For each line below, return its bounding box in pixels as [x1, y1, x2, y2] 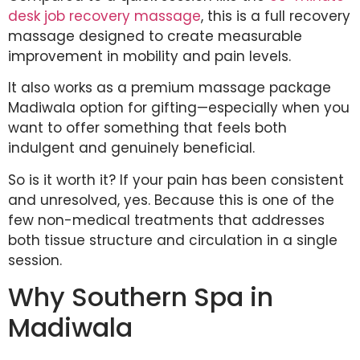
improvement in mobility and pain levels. [8, 47, 291, 67]
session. [8, 250, 62, 270]
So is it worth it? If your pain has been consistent [8, 170, 344, 190]
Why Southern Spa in [8, 279, 273, 316]
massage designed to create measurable [8, 27, 302, 47]
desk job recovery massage [8, 6, 201, 27]
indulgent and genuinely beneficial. [8, 138, 255, 158]
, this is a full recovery [201, 6, 350, 27]
